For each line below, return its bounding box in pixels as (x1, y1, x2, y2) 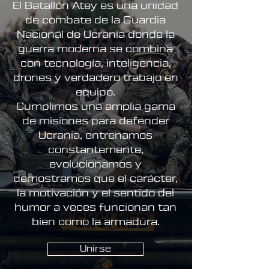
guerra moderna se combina (18, 44, 173, 54)
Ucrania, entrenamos (38, 130, 153, 141)
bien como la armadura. (31, 217, 160, 227)
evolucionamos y (49, 159, 142, 169)
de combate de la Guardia (25, 15, 166, 25)
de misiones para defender (22, 116, 169, 126)
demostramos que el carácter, (13, 174, 178, 184)
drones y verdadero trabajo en (13, 73, 178, 83)
